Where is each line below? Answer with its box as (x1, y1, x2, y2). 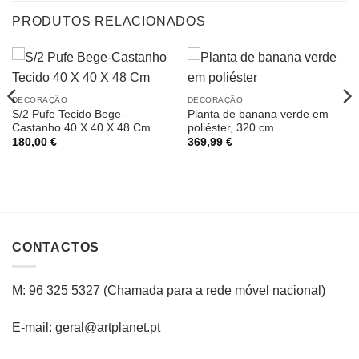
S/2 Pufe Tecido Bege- (11, 107, 125, 120)
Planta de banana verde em (187, 107, 329, 120)
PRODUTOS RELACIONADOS (12, 14, 206, 28)
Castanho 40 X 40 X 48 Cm (11, 121, 151, 134)
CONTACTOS (12, 240, 100, 254)
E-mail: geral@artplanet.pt (12, 321, 160, 335)
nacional (269, 284, 321, 298)
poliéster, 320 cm (187, 121, 274, 134)
